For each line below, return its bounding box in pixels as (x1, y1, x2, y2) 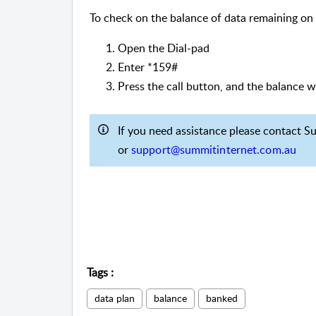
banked (206, 291, 238, 305)
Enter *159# (118, 59, 178, 75)
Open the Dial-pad (118, 40, 212, 56)
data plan (95, 291, 135, 305)
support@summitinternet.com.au (131, 142, 296, 158)
